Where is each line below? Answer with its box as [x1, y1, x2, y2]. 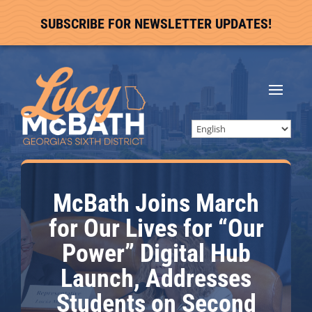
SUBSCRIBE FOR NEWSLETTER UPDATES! [40, 15, 272, 32]
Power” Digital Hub [61, 239, 251, 268]
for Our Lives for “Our [48, 214, 264, 243]
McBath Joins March [53, 189, 259, 218]
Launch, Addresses [61, 264, 251, 293]
